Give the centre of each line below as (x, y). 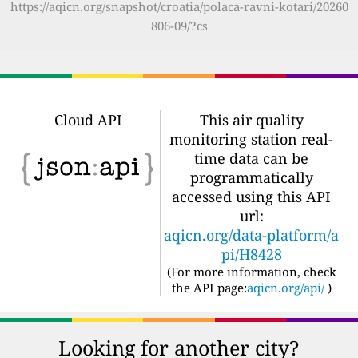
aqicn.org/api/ (285, 287)
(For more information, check (251, 271)
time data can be (251, 158)
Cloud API (88, 119)
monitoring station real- (251, 139)
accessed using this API (251, 196)
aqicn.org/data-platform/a (251, 235)
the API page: (209, 287)
